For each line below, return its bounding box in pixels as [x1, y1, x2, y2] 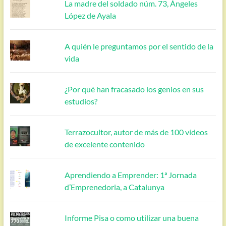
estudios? [65, 96, 98, 106]
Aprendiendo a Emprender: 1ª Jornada [65, 170, 197, 180]
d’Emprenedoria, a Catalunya [65, 182, 165, 192]
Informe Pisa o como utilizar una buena [65, 213, 199, 223]
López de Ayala [65, 11, 117, 21]
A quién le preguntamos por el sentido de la [65, 41, 214, 51]
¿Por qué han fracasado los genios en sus [65, 84, 204, 94]
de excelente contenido [65, 139, 145, 149]
